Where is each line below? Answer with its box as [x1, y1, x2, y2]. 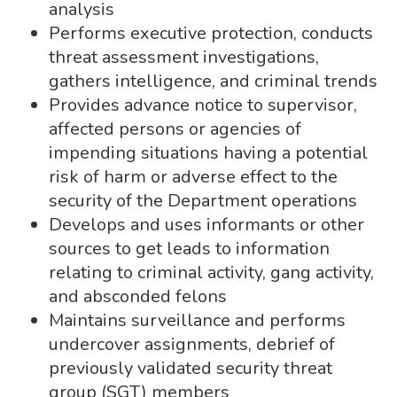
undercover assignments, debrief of [49, 332, 335, 356]
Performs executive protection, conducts [49, 21, 373, 45]
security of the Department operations [49, 189, 357, 213]
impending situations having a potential [49, 141, 368, 165]
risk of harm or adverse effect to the [49, 165, 338, 189]
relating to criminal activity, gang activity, [49, 261, 374, 284]
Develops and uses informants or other [49, 213, 364, 237]
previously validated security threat [49, 356, 332, 380]
